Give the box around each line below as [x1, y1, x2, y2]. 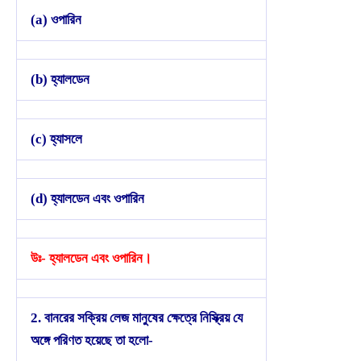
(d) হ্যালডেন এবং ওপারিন [31, 190, 144, 206]
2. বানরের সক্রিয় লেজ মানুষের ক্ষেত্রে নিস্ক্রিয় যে [31, 309, 243, 326]
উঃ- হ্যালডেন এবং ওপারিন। [31, 250, 151, 266]
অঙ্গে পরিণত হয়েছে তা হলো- [31, 332, 153, 348]
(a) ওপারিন [31, 11, 81, 27]
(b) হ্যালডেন [31, 71, 89, 87]
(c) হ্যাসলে [31, 131, 82, 147]
